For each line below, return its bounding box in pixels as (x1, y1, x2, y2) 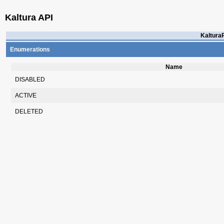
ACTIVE (15, 91, 36, 99)
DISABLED (15, 75, 45, 83)
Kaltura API (5, 12, 53, 22)
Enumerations (10, 45, 50, 53)
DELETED (15, 107, 43, 115)
